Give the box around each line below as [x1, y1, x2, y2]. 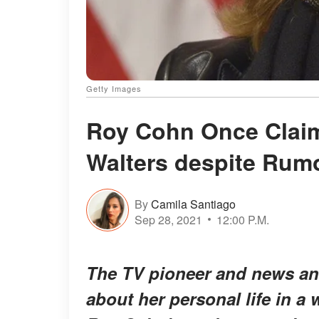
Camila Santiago [151, 195, 236, 212]
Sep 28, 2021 [135, 211, 202, 228]
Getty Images [86, 83, 142, 95]
